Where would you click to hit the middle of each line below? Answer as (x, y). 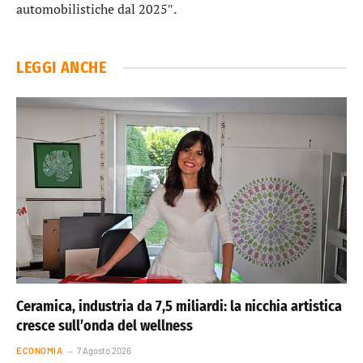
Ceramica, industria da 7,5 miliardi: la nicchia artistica (179, 306)
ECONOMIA (40, 350)
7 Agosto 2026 (105, 350)
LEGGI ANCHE (62, 68)
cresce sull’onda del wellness (105, 325)
